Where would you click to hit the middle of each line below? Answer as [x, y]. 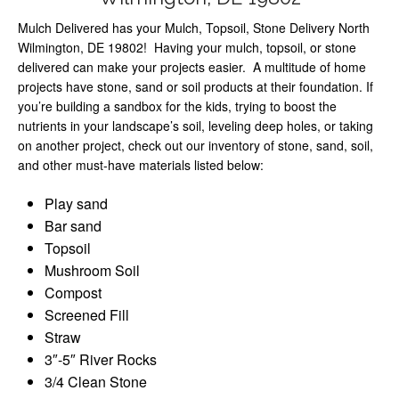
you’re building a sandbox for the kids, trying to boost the [177, 106]
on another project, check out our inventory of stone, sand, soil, [195, 145]
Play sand [76, 203]
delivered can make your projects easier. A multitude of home [192, 66]
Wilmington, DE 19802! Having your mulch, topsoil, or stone [187, 47]
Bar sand [73, 225]
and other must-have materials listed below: [141, 164]
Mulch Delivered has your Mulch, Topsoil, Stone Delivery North [194, 27]
